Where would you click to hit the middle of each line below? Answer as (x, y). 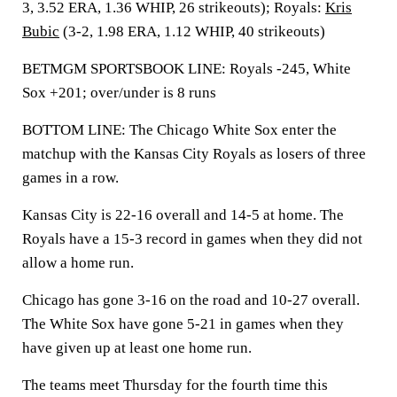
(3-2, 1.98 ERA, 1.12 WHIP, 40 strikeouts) (192, 31)
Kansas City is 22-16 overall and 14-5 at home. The (183, 215)
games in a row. (70, 178)
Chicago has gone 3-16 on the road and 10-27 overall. (191, 300)
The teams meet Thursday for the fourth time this (175, 385)
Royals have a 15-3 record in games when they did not (192, 239)
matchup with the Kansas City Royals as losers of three (194, 154)
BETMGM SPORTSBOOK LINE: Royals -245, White (187, 69)
